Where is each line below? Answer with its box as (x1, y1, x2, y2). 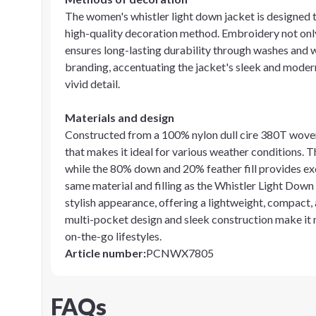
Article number (65, 246, 143, 260)
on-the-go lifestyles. (65, 229, 162, 243)
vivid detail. (65, 77, 120, 90)
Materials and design (65, 111, 174, 124)
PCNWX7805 (146, 246, 214, 260)
